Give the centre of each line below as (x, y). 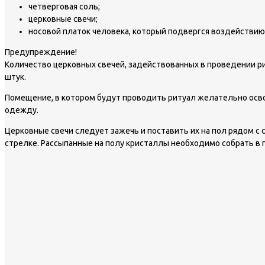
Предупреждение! (41, 52)
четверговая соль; (64, 6)
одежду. (22, 110)
